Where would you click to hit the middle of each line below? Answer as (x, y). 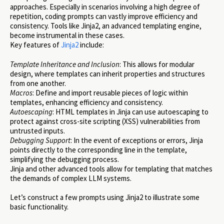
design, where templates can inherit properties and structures (107, 73)
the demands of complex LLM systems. (71, 178)
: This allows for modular (157, 64)
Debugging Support (40, 140)
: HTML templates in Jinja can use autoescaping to (130, 111)
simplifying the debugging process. (64, 159)
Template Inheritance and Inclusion (65, 64)
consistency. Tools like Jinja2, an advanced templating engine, (106, 26)
